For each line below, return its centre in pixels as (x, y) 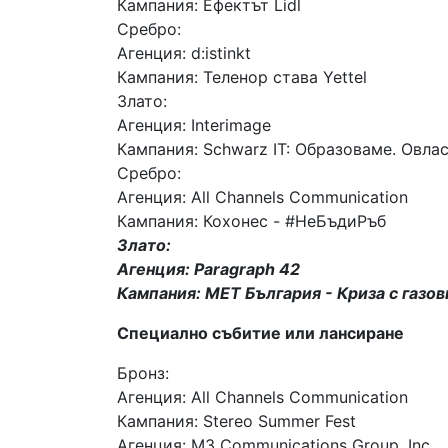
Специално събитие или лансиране (260, 332)
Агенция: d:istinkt (184, 52)
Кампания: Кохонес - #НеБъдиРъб (251, 220)
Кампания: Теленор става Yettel (242, 76)
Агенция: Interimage (194, 124)
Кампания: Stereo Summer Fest (236, 420)
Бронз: (143, 372)
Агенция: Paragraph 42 (208, 268)
